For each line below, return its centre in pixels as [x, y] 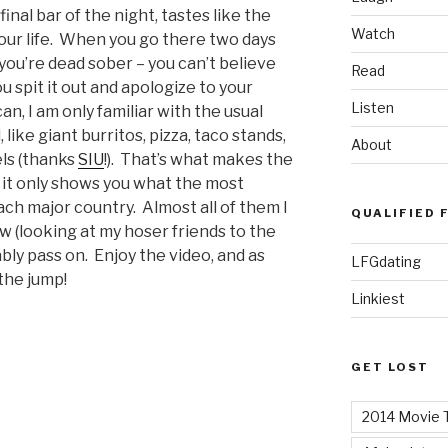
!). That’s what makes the [198, 159]
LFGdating [385, 261]
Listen [372, 107]
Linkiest [377, 298]
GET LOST [389, 366]
